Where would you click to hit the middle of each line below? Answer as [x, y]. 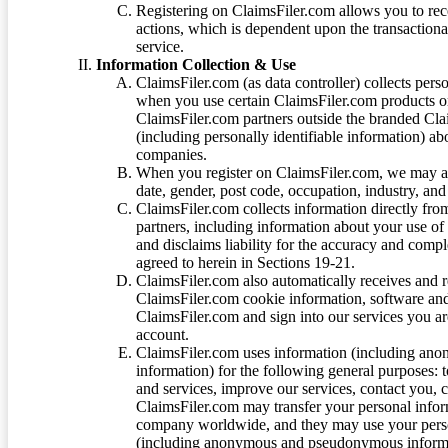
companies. [171, 154]
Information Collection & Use [196, 64]
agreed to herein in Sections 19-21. [245, 262]
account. [162, 334]
